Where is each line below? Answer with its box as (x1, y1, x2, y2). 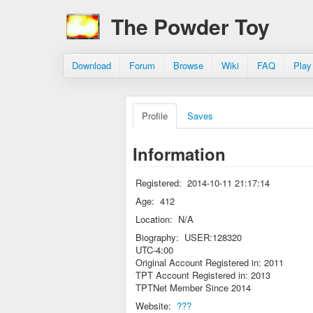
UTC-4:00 (136, 243, 173, 256)
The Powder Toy (111, 11, 270, 41)
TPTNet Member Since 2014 (136, 281, 251, 294)
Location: (136, 212, 173, 226)
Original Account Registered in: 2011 (136, 256, 284, 269)
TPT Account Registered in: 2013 (136, 268, 270, 282)
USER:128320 (184, 231, 242, 244)
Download (72, 59, 111, 72)
